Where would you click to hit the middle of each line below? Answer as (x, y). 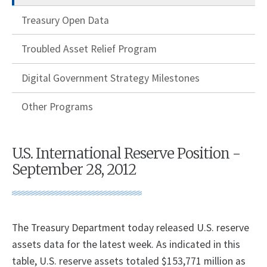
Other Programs (57, 107)
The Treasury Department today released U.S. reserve (131, 228)
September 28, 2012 (74, 170)
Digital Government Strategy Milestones (111, 78)
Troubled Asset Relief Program (89, 49)
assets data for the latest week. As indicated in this (126, 245)
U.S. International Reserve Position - (126, 154)
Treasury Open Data (65, 20)
